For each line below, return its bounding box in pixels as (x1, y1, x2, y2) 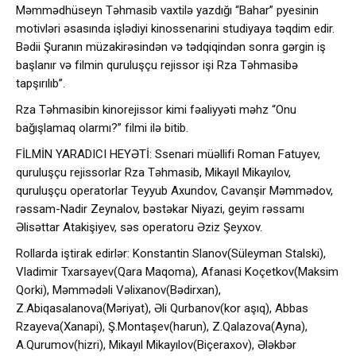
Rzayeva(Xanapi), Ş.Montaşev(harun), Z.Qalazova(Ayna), (16, 319, 308, 334)
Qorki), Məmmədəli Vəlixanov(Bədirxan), (16, 283, 221, 297)
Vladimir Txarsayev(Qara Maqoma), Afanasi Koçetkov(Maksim (16, 265, 339, 279)
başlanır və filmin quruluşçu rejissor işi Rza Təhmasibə (16, 58, 298, 72)
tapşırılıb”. (16, 76, 65, 91)
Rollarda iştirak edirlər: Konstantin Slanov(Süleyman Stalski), (16, 246, 326, 261)
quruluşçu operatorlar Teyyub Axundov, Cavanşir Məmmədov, (16, 184, 333, 198)
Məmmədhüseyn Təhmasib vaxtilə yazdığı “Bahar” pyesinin (16, 3, 319, 17)
